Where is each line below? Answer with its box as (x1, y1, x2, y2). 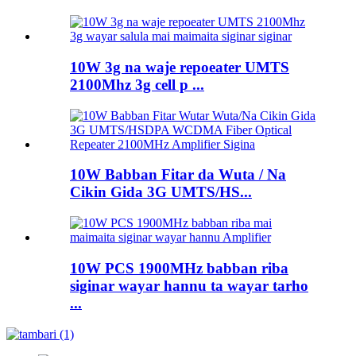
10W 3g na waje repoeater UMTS (70, 58, 289, 75)
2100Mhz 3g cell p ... (70, 75, 204, 93)
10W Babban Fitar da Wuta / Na (70, 166, 286, 184)
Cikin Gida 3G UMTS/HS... (70, 184, 252, 201)
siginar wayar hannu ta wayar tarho (70, 277, 308, 294)
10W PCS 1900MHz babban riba (70, 259, 288, 277)
